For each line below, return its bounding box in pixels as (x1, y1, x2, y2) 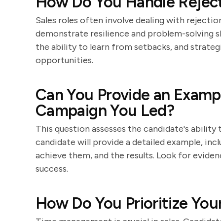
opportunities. (36, 55, 93, 66)
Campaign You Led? (36, 101, 175, 120)
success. (36, 163, 68, 174)
